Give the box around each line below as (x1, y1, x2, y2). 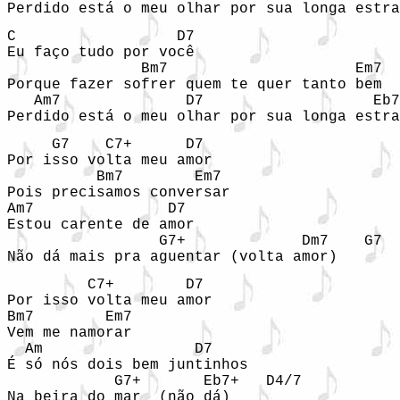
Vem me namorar (7, 325, 132, 341)
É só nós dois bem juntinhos (7, 357, 248, 373)
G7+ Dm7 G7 (7, 233, 382, 249)
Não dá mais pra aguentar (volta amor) (7, 249, 337, 265)
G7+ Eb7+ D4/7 (7, 373, 302, 389)
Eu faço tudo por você (7, 45, 195, 61)
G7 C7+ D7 (7, 137, 204, 153)
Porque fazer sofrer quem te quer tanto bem (7, 77, 382, 93)
